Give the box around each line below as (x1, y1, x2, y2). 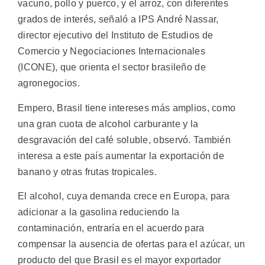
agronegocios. (18, 78, 80, 89)
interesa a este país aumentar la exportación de (18, 150, 225, 161)
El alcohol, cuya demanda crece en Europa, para (18, 190, 230, 201)
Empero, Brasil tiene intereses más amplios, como (18, 102, 236, 113)
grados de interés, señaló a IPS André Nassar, (18, 14, 219, 25)
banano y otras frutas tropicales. (18, 166, 157, 177)
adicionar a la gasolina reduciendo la (18, 206, 180, 217)
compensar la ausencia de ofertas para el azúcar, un (18, 238, 245, 249)
